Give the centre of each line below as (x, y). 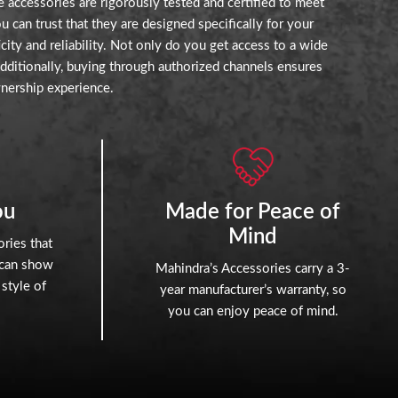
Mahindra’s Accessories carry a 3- (253, 268)
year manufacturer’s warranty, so (253, 290)
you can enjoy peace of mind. (253, 311)
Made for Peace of (253, 212)
